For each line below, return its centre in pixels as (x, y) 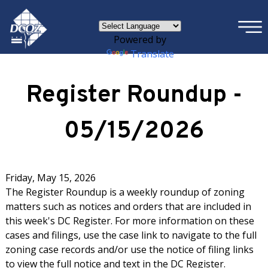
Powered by (140, 39)
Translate (152, 54)
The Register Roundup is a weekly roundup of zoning (125, 192)
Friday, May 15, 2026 (50, 178)
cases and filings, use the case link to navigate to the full (131, 235)
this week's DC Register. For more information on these (130, 221)
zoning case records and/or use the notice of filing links (129, 249)
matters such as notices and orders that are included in (128, 206)
